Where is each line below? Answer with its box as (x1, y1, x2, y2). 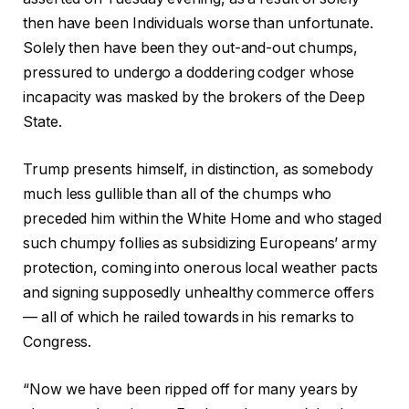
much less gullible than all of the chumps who (23, 185, 332, 204)
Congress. (23, 333, 92, 351)
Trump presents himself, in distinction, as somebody (23, 161, 373, 179)
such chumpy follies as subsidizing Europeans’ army (23, 235, 378, 253)
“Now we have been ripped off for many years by (23, 380, 359, 398)
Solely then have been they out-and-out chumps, (23, 39, 359, 58)
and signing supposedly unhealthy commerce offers (23, 284, 375, 302)
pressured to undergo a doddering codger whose (23, 64, 355, 82)
